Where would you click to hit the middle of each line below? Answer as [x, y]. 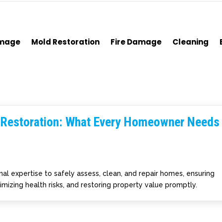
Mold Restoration [66, 42]
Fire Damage [136, 42]
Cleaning [191, 42]
